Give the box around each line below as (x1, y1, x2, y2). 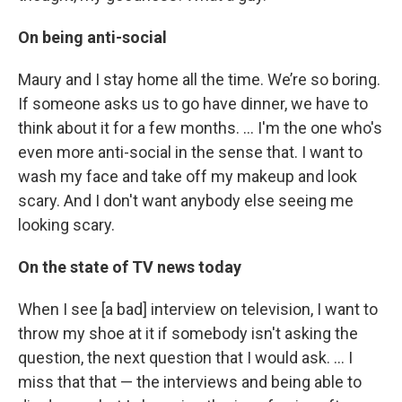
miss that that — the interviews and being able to (18, 372, 362, 391)
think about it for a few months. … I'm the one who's (18, 118, 382, 137)
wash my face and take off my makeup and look (18, 167, 357, 186)
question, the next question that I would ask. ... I (18, 348, 353, 367)
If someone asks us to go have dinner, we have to (18, 94, 368, 113)
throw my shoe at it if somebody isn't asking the (18, 324, 358, 343)
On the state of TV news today (18, 258, 241, 276)
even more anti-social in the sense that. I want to (18, 143, 363, 162)
